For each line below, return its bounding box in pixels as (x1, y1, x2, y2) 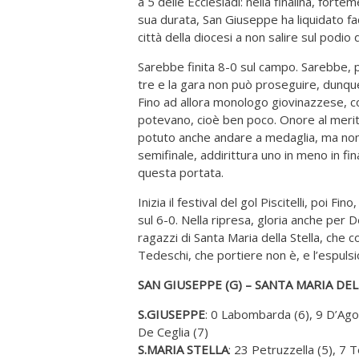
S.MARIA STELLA (138, 341, 228, 357)
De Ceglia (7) (138, 323, 208, 340)
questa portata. (138, 163, 224, 180)
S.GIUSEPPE (138, 305, 205, 322)
